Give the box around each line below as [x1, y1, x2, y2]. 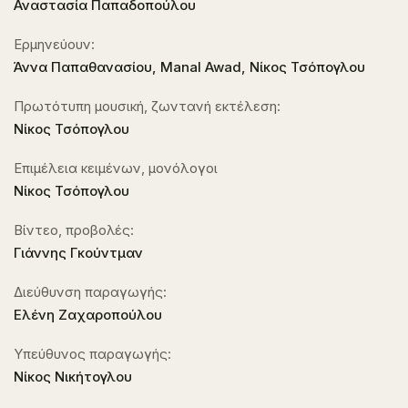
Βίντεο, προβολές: [14, 221, 134, 239]
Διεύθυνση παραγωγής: [14, 283, 167, 301]
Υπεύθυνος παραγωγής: [14, 345, 171, 362]
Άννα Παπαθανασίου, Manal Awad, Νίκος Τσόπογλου [14, 58, 365, 76]
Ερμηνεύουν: [14, 36, 95, 53]
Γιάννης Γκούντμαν [14, 244, 143, 261]
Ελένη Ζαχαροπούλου [14, 306, 162, 323]
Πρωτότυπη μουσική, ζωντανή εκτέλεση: [14, 97, 280, 115]
